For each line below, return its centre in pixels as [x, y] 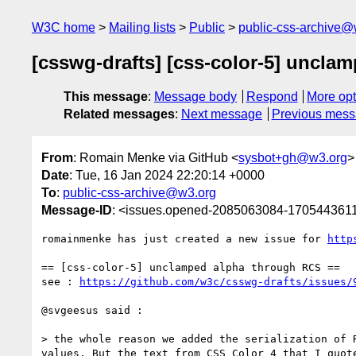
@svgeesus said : [92, 310]
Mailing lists [142, 27]
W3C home [64, 27]
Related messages [119, 114]
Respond [272, 97]
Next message [222, 114]
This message [106, 97]
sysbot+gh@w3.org [293, 157]
